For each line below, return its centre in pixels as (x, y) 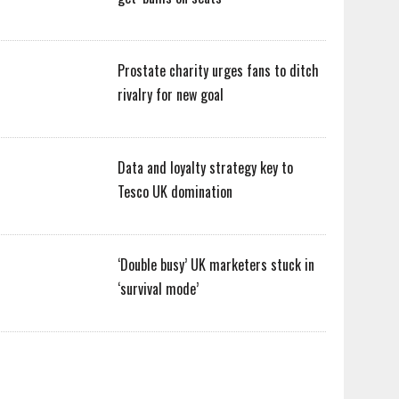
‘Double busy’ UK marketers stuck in (216, 265)
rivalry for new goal (171, 94)
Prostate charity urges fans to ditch (219, 70)
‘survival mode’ (159, 289)
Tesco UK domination (175, 191)
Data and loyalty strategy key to (206, 167)
